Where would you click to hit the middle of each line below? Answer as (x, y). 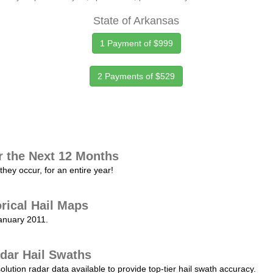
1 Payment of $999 (136, 43)
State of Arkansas (136, 21)
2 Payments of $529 (136, 76)
